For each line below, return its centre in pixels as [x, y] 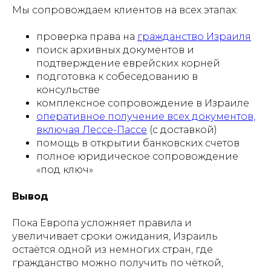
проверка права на [87, 37]
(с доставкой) [182, 130]
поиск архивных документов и [115, 50]
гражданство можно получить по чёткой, [118, 263]
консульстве [68, 90]
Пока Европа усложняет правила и [102, 223]
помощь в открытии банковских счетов [138, 143]
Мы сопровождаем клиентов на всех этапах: [125, 10]
